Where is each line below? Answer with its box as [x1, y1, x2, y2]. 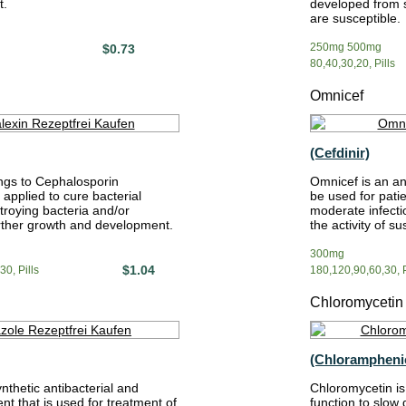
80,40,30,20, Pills [310, 57, 395, 70]
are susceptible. [310, 11, 401, 25]
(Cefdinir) [310, 145, 370, 160]
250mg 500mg [310, 41, 382, 53]
